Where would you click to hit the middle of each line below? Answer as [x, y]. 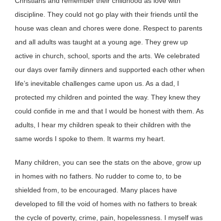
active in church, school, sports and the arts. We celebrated [107, 55]
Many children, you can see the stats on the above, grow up [108, 162]
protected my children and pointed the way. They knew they [108, 97]
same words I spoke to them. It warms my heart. [90, 138]
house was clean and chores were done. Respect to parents [109, 28]
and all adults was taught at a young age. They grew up [101, 42]
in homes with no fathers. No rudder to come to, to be [98, 176]
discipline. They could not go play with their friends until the [107, 14]
